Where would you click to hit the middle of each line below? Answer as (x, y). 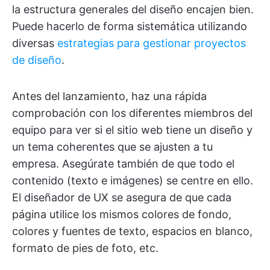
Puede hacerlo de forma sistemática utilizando (130, 27)
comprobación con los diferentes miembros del (132, 113)
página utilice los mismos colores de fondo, (122, 215)
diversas (35, 43)
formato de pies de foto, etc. (85, 248)
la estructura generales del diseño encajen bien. (133, 10)
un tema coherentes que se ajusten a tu (112, 147)
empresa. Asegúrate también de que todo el (123, 164)
